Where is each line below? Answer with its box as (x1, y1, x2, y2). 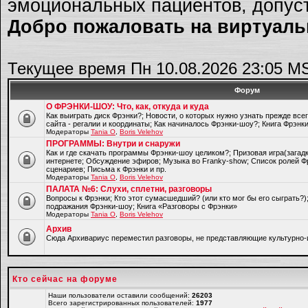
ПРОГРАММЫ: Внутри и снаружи (46, 139, 180, 148)
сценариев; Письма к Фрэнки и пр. (46, 165, 166, 173)
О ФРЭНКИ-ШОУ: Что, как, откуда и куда (46, 102, 209, 111)
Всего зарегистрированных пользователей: (48, 299, 196, 307)
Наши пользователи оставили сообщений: (48, 291, 192, 299)
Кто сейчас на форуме (12, 274, 118, 284)
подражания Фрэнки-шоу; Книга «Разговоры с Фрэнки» (46, 202, 237, 210)
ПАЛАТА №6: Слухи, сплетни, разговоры (46, 184, 212, 194)
